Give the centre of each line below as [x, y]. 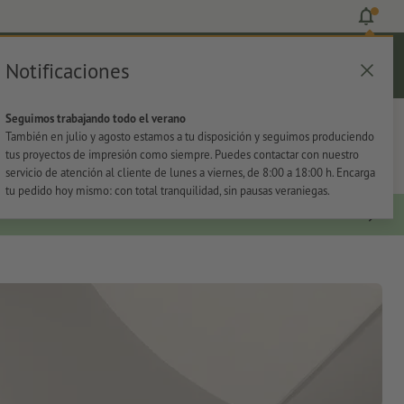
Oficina [60, 122]
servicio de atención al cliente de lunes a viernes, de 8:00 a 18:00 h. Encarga [190, 173]
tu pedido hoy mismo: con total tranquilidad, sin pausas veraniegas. [167, 191]
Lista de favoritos [300, 74]
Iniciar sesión [165, 74]
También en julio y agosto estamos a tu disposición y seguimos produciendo [189, 137]
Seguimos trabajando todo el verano [95, 119]
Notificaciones [67, 70]
